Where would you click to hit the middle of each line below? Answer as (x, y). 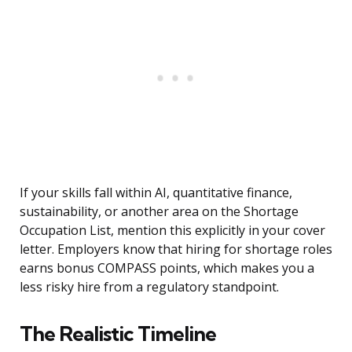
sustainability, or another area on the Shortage (159, 212)
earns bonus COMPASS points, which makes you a (167, 268)
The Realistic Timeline (118, 334)
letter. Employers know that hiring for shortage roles (176, 249)
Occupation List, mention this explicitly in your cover (172, 231)
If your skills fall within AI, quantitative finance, (156, 193)
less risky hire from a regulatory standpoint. (149, 287)
